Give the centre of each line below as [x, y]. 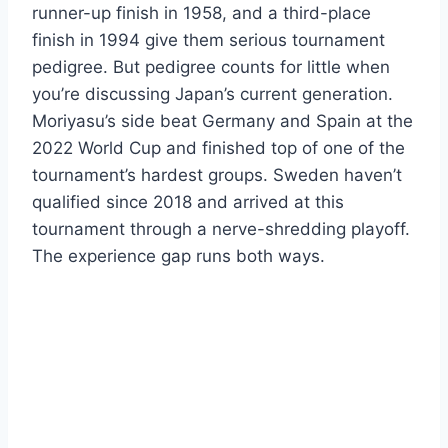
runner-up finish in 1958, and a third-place [201, 12]
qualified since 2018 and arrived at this [188, 201]
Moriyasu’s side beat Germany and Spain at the [222, 120]
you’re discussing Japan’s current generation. [212, 93]
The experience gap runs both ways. [178, 255]
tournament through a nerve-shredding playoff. [221, 228]
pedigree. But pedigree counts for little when [211, 66]
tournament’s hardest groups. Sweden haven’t [217, 174]
